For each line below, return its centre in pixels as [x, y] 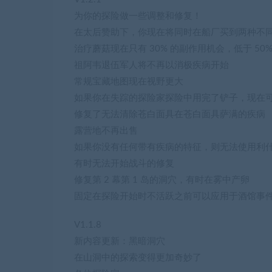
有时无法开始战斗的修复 [124, 164]
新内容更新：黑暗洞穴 [120, 242]
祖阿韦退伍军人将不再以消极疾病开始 [151, 66]
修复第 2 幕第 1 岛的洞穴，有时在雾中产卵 [162, 180]
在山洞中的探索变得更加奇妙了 [138, 258]
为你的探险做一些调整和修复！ [138, 16]
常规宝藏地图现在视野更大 [129, 82]
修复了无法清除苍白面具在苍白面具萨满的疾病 [170, 115]
